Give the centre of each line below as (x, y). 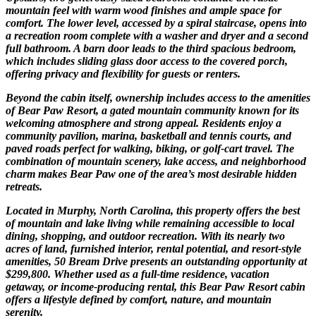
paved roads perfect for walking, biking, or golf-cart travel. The (150, 148)
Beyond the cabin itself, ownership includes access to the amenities (158, 97)
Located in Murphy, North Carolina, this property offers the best (153, 210)
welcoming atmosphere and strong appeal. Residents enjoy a (144, 123)
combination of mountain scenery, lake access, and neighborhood (156, 161)
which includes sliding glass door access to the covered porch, (147, 61)
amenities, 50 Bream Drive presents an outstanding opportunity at (156, 261)
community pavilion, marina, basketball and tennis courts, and (148, 135)
